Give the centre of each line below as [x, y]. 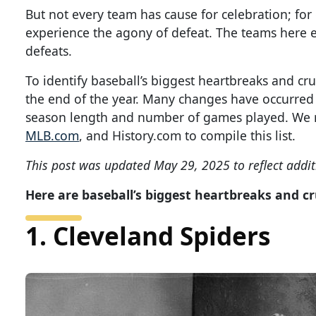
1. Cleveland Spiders [148, 236]
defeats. [49, 51]
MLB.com [52, 136]
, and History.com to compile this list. [187, 136]
